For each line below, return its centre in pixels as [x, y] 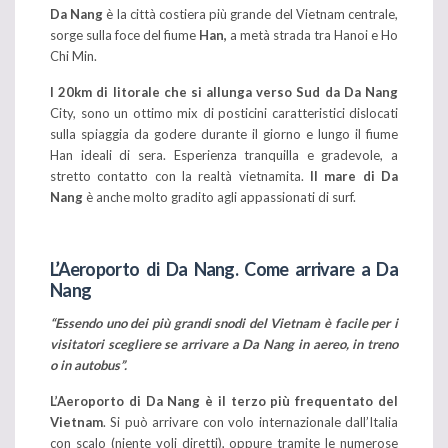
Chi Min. [73, 55]
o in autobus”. [88, 364]
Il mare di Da [354, 175]
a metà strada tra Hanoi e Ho [312, 34]
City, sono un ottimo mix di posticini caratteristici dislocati [224, 112]
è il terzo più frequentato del [302, 400]
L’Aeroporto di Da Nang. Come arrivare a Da [224, 268]
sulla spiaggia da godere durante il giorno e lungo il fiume [224, 133]
